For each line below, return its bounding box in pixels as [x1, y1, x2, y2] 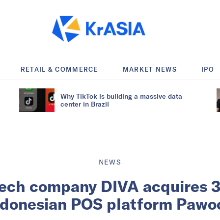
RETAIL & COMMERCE [20, 65, 98, 73]
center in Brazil [60, 99, 109, 108]
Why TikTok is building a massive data [60, 91, 182, 100]
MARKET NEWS [122, 65, 177, 73]
